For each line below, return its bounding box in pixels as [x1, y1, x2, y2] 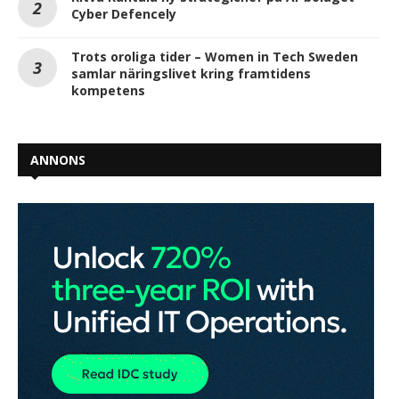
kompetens [71, 81, 145, 99]
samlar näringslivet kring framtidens [71, 64, 311, 82]
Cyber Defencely [71, 4, 176, 22]
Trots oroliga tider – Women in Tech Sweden [71, 47, 358, 65]
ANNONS [30, 151, 85, 168]
